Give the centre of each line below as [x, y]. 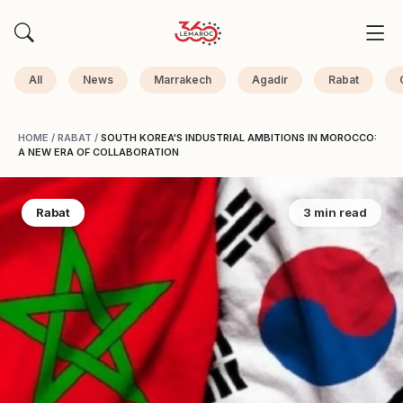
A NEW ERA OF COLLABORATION [99, 152]
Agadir [270, 80]
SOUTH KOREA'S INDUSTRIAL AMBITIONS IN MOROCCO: [239, 138]
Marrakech [183, 80]
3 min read [335, 212]
